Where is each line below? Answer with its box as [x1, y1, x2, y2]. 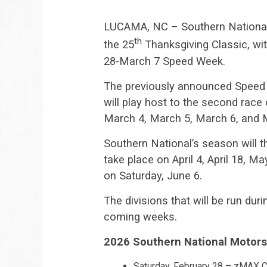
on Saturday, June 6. [104, 169, 202, 182]
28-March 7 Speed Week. [104, 54, 225, 67]
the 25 [104, 38, 134, 51]
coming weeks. [104, 210, 177, 223]
